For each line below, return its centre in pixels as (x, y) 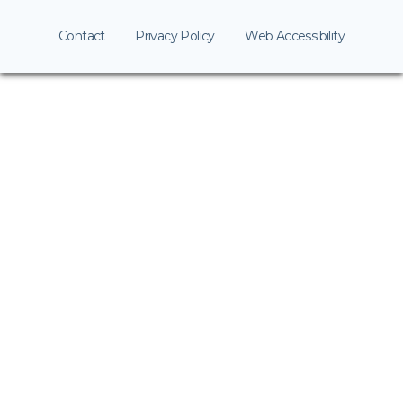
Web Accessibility (295, 36)
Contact (81, 36)
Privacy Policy (175, 36)
